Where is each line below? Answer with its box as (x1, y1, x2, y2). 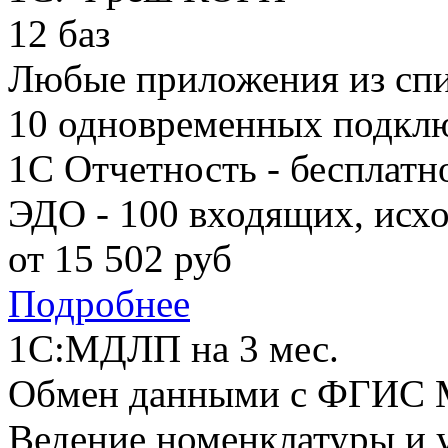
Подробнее (8, 282, 190, 326)
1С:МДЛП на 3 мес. (8, 327, 339, 371)
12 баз (8, 12, 110, 56)
